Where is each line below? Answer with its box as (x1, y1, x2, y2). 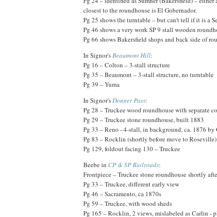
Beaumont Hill (112, 50, 151, 60)
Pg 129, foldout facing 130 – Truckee (83, 144, 180, 153)
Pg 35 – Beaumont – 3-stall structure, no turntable (83, 70, 214, 79)
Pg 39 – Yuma (83, 79, 120, 89)
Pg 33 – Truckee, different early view (83, 179, 179, 188)
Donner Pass (112, 95, 145, 105)
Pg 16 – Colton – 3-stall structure (83, 60, 170, 69)
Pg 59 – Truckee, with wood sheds (83, 199, 172, 208)
